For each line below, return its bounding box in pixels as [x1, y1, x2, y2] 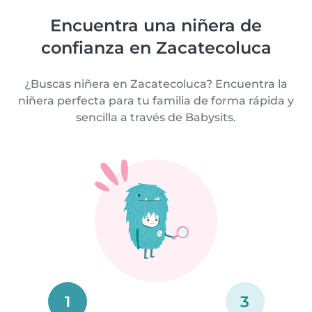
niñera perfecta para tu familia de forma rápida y [18, 94, 294, 108]
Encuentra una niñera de [50, 15, 262, 36]
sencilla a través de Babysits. [76, 111, 236, 125]
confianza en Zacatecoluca [40, 38, 272, 58]
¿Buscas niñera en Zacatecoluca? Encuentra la [24, 77, 288, 91]
